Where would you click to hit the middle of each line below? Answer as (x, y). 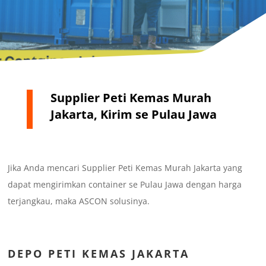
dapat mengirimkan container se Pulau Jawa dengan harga (125, 185)
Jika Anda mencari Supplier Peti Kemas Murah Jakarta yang (125, 168)
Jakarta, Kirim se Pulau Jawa (133, 115)
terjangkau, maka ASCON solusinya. (79, 201)
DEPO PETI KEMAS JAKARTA (99, 254)
